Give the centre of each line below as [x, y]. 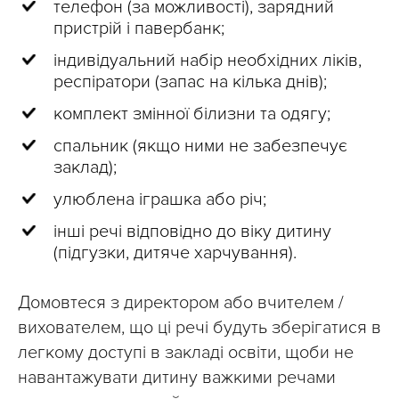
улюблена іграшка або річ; [160, 200]
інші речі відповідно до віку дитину [192, 232]
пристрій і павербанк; [139, 29]
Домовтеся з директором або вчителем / [181, 303]
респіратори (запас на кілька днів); [190, 82]
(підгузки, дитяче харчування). [175, 253]
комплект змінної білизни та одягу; [192, 114]
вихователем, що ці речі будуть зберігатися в [199, 328]
